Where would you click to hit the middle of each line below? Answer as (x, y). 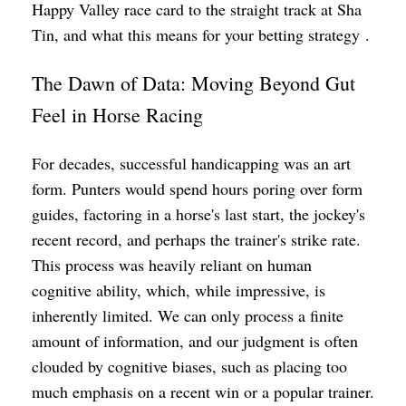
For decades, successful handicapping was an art (191, 163)
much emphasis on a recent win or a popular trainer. (203, 391)
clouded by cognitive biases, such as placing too (189, 366)
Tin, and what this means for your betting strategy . (201, 34)
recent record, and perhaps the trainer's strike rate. (196, 239)
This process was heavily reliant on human (172, 265)
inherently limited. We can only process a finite (188, 315)
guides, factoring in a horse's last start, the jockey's (198, 214)
